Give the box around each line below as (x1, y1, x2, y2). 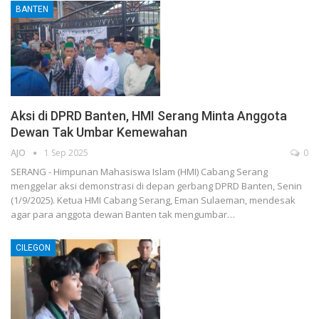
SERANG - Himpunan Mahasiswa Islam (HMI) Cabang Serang (11, 165, 268, 179)
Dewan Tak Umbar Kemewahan (11, 125, 187, 140)
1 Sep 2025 (44, 147, 88, 159)
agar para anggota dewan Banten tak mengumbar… (11, 208, 235, 221)
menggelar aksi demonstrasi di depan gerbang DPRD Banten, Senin (11, 179, 302, 193)
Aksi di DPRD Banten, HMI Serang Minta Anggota (11, 108, 287, 124)
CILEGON (16, 243, 51, 253)
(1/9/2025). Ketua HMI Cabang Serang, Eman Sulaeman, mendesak (11, 194, 296, 207)
